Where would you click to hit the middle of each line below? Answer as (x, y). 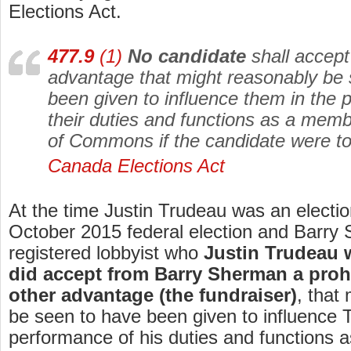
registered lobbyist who (106, 253)
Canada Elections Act (136, 166)
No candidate (187, 56)
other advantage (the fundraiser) (153, 295)
